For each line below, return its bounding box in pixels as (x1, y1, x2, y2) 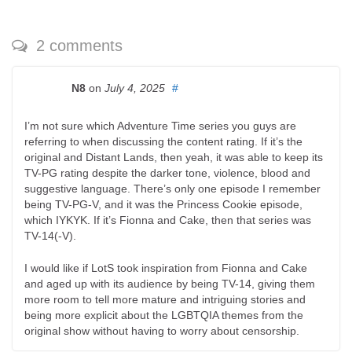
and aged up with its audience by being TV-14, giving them (24, 277, 315, 290)
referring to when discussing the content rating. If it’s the (24, 134, 302, 148)
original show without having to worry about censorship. (24, 324, 299, 337)
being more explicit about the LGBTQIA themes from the (24, 308, 303, 321)
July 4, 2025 (104, 81, 165, 94)
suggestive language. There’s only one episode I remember (24, 181, 321, 195)
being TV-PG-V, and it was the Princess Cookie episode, (24, 197, 302, 211)
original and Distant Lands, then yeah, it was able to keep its (24, 150, 323, 163)
